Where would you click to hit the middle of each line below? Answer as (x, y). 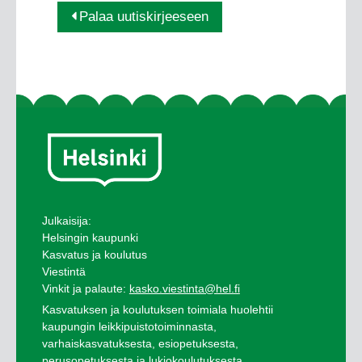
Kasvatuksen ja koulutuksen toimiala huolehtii (157, 310)
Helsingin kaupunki (90, 238)
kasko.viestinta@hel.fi (184, 289)
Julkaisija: (66, 221)
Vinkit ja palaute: (85, 289)
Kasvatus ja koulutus (94, 255)
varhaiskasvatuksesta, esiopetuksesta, (140, 344)
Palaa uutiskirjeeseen (144, 17)
